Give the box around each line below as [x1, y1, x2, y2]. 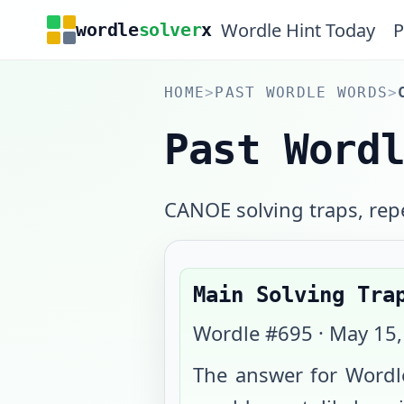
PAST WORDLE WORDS [215, 84, 389, 101]
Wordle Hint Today [220, 17, 375, 42]
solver [138, 18, 202, 41]
